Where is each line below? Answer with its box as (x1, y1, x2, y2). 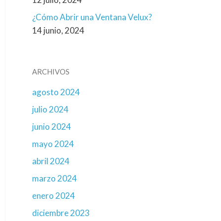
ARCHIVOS (32, 67, 70, 76)
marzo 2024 (32, 173, 77, 184)
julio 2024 (32, 104, 69, 114)
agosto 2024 (32, 87, 80, 97)
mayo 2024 (32, 139, 74, 149)
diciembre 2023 (32, 208, 90, 218)
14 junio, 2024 (32, 25, 84, 36)
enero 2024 (32, 190, 75, 201)
